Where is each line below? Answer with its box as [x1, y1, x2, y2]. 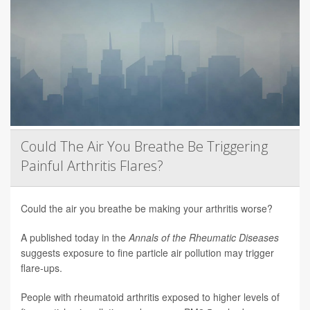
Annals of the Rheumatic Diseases [129, 230, 279, 245]
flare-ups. [21, 261, 62, 275]
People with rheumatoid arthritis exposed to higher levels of [21, 290, 280, 304]
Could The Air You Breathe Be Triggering [21, 137, 268, 156]
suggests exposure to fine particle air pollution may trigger [21, 246, 274, 260]
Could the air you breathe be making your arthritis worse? [21, 201, 273, 216]
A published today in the [21, 230, 129, 245]
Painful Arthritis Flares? [21, 156, 163, 176]
